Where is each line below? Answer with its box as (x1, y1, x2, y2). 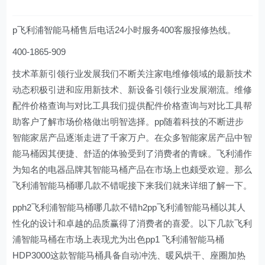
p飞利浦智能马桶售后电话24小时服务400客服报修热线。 (12, 25, 237, 35)
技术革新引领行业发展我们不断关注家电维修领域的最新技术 (12, 69, 253, 79)
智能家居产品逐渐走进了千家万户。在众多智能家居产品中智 (12, 132, 253, 143)
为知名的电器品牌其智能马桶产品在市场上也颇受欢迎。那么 (12, 164, 253, 174)
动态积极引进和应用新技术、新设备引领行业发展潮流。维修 (12, 85, 253, 95)
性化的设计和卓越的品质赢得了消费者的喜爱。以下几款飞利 (12, 218, 253, 228)
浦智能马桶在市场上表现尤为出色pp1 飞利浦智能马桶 (12, 234, 225, 244)
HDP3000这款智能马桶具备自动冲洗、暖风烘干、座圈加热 (12, 250, 246, 260)
